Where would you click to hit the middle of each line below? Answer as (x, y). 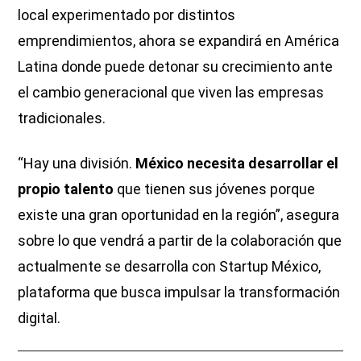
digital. (39, 317)
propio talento (66, 189)
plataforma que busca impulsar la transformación (179, 292)
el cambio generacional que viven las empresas (171, 92)
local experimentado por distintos (127, 15)
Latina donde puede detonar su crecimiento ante (176, 66)
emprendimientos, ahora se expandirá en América (179, 40)
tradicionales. (62, 118)
